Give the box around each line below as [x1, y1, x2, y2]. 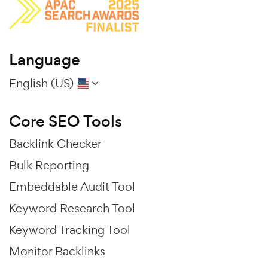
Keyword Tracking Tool [9, 221, 130, 237]
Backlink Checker [9, 135, 102, 151]
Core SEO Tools [9, 110, 122, 132]
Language [9, 48, 80, 71]
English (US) [9, 75, 74, 91]
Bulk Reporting [9, 157, 89, 173]
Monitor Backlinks [9, 243, 105, 259]
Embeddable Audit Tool [9, 178, 135, 194]
